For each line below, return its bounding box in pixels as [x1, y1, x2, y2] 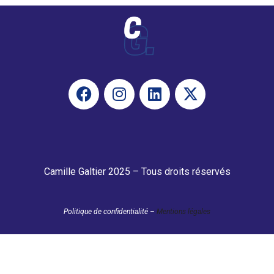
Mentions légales [157, 207, 210, 216]
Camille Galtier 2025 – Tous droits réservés [43, 165, 231, 177]
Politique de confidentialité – [64, 207, 157, 216]
